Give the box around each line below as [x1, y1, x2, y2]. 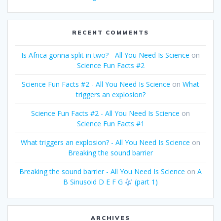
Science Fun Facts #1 [76, 119, 145, 129]
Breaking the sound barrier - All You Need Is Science [19, 167, 185, 177]
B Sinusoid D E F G [63, 177, 125, 187]
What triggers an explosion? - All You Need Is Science [21, 138, 190, 147]
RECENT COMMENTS [72, 29, 149, 37]
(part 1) [132, 177, 158, 187]
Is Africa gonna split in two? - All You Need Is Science [21, 50, 189, 60]
